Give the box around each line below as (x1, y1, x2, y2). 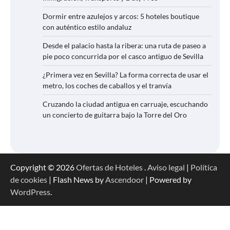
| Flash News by (47, 174, 105, 184)
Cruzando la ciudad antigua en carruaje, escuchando (43, 99, 208, 108)
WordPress (10, 186, 50, 197)
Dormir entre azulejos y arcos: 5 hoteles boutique (43, 11, 199, 21)
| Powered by (144, 174, 191, 184)
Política (190, 162, 217, 172)
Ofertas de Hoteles (76, 162, 143, 172)
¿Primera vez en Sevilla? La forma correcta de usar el (43, 70, 208, 79)
